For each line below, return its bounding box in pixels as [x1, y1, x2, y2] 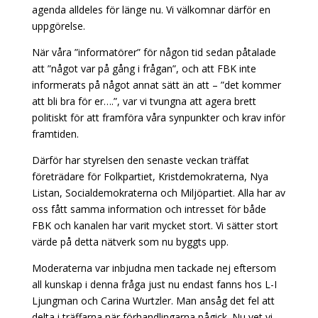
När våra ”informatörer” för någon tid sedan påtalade [31, 45, 276, 59]
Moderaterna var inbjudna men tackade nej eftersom [31, 261, 276, 275]
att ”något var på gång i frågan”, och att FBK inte [31, 62, 256, 75]
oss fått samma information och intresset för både [31, 202, 266, 216]
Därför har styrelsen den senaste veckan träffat [31, 153, 249, 167]
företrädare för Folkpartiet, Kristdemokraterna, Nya [31, 170, 268, 183]
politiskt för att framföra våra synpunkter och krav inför [31, 111, 285, 124]
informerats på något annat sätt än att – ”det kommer [31, 78, 281, 92]
